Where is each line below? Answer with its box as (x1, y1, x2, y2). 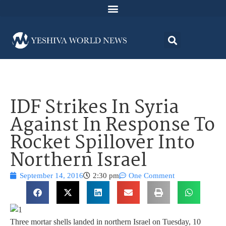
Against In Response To (10, 111, 215, 141)
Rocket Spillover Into (10, 129, 195, 159)
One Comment (129, 172, 175, 180)
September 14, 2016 (20, 172, 83, 180)
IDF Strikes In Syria (10, 93, 179, 124)
